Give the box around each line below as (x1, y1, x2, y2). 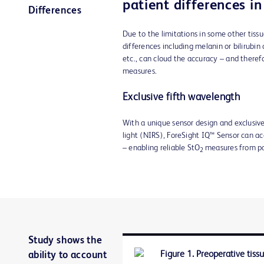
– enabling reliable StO (123, 143, 200, 152)
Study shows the (28, 235, 103, 246)
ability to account (28, 250, 107, 260)
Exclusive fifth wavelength (123, 91, 240, 103)
